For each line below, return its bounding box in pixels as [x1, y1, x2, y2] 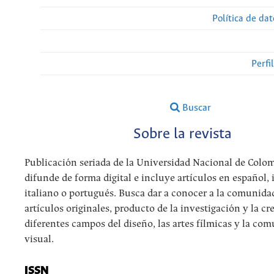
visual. [24, 234, 54, 245]
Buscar [180, 102, 212, 113]
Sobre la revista [133, 126, 232, 143]
